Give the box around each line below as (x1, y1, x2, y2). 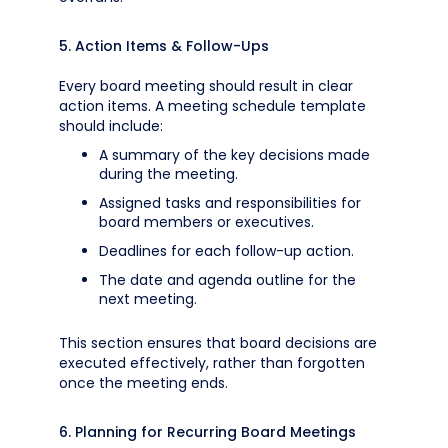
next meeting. (99, 289, 197, 309)
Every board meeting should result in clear (59, 76, 353, 96)
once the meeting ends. (59, 373, 228, 393)
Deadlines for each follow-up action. (99, 241, 354, 261)
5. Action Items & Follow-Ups (59, 36, 269, 56)
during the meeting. (99, 164, 238, 184)
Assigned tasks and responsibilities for (99, 193, 361, 213)
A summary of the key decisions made (99, 145, 370, 165)
